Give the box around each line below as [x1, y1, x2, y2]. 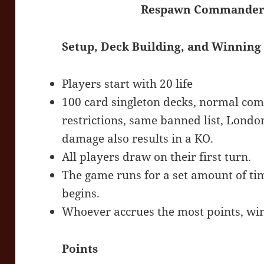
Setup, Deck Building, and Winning [62, 39, 262, 55]
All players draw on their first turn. [62, 149, 252, 165]
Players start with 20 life [62, 76, 193, 92]
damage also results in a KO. [62, 131, 214, 147]
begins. [62, 186, 100, 202]
